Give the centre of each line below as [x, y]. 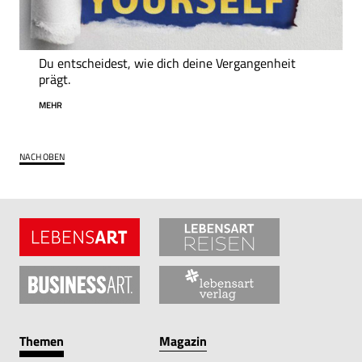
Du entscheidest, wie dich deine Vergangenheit [167, 63]
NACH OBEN [42, 157]
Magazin [183, 341]
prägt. [55, 80]
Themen [42, 341]
